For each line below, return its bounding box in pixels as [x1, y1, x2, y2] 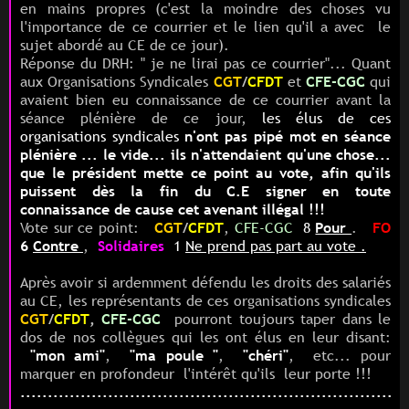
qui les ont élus [172, 326, 288, 347]
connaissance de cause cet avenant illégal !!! [20, 198, 330, 219]
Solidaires [98, 235, 164, 256]
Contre [33, 235, 83, 256]
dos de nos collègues [20, 326, 172, 347]
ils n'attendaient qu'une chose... [170, 143, 392, 164]
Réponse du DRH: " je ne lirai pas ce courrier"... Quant [20, 52, 391, 73]
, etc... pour [288, 344, 392, 365]
